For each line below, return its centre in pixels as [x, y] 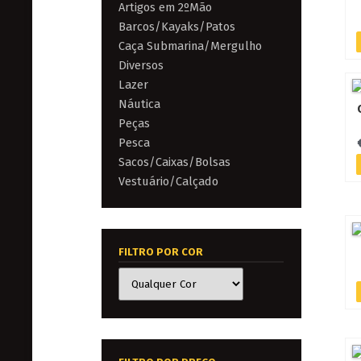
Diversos [141, 65]
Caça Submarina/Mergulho [191, 46]
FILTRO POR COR [161, 252]
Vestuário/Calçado [169, 181]
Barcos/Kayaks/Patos [177, 26]
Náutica [140, 104]
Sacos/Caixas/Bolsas [175, 162]
